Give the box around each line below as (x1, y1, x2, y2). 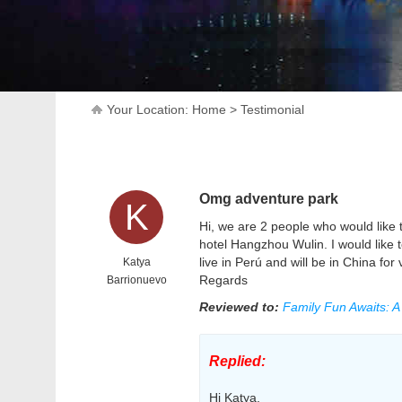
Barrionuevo (106, 274, 167, 286)
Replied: (209, 354, 266, 369)
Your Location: (107, 102, 192, 117)
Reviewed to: (199, 300, 283, 314)
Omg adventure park (199, 191, 338, 206)
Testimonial (240, 102, 304, 117)
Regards (199, 273, 248, 287)
